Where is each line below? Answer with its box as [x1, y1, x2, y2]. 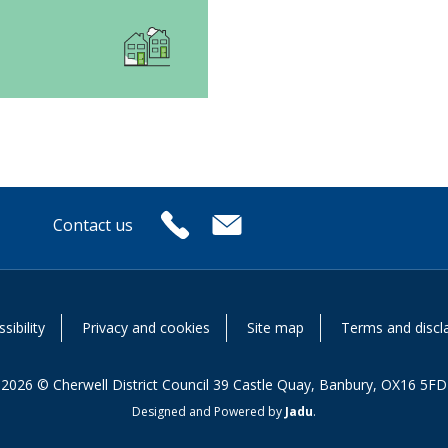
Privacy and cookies [82, 318, 210, 337]
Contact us [53, 214, 133, 236]
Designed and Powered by [132, 403, 285, 420]
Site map [247, 318, 304, 337]
